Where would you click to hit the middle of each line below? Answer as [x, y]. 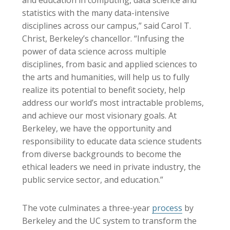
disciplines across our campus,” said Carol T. [107, 26]
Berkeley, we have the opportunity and [97, 128]
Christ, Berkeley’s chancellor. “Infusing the [103, 39]
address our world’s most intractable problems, [113, 103]
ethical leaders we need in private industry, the [111, 167]
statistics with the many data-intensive [96, 13]
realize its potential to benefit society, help [104, 90]
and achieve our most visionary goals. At [99, 116]
